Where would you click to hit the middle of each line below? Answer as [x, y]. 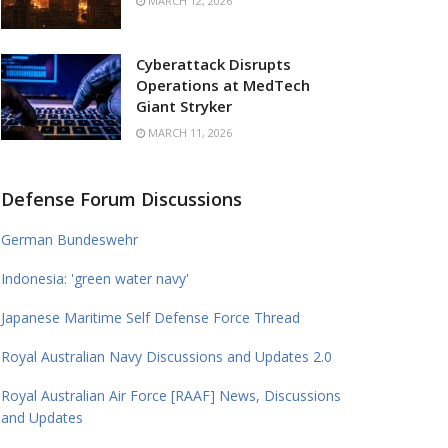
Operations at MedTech [223, 84]
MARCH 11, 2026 [188, 132]
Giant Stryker [184, 105]
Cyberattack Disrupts [213, 63]
